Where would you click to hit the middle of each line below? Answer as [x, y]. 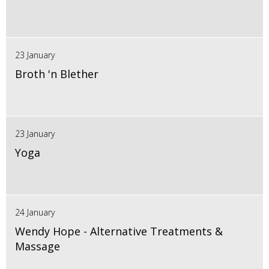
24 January [35, 213]
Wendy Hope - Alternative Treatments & [119, 231]
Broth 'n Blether [57, 74]
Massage [38, 246]
